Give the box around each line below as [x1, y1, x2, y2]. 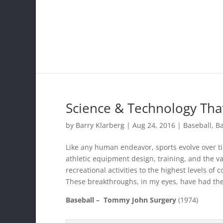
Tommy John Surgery [104, 195, 176, 205]
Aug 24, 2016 [132, 120, 175, 130]
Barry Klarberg [76, 120, 124, 130]
